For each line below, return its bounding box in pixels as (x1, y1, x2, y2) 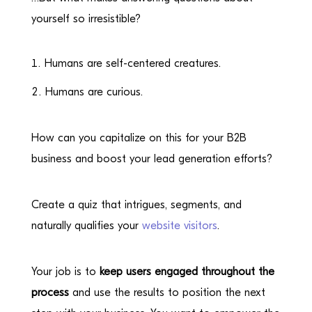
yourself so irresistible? (31, 12, 141, 25)
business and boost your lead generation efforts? (31, 152, 272, 165)
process (31, 286, 69, 299)
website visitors (141, 219, 217, 232)
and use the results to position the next (68, 286, 265, 299)
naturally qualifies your (31, 219, 142, 232)
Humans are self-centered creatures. (44, 56, 221, 70)
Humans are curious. (45, 85, 143, 98)
